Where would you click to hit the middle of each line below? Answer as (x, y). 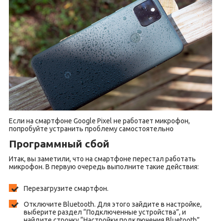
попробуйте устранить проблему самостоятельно (91, 129)
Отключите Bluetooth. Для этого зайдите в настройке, (112, 204)
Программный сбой (59, 143)
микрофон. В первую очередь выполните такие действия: (104, 166)
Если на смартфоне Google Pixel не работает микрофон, (99, 121)
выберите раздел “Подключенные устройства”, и (105, 212)
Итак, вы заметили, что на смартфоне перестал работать (102, 159)
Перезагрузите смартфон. (66, 188)
